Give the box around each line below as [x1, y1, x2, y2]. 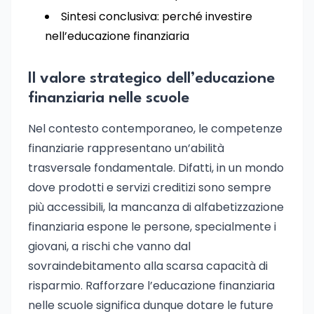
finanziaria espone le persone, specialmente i [28, 219, 276, 235]
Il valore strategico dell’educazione [28, 71, 275, 86]
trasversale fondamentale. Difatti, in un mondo [28, 160, 284, 176]
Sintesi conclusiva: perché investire [61, 8, 252, 25]
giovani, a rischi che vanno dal [28, 238, 191, 254]
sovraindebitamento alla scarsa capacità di [28, 258, 268, 274]
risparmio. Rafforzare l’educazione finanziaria [28, 278, 275, 294]
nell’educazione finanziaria [45, 28, 189, 44]
